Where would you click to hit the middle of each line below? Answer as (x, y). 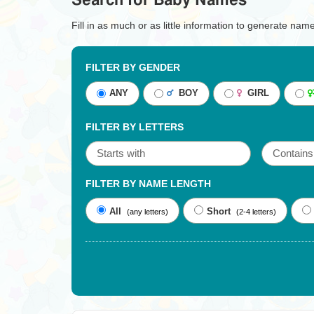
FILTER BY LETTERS (135, 127)
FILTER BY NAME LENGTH (148, 184)
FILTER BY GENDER (133, 67)
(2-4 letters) (256, 212)
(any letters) (148, 212)
